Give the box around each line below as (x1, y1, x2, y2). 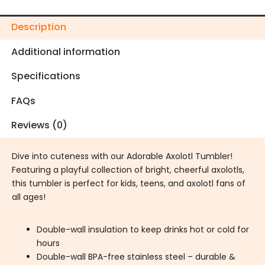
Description (11, 20, 67, 34)
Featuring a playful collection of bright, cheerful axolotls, (12, 164, 244, 176)
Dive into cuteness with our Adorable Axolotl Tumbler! (12, 150, 232, 163)
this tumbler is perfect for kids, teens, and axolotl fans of (12, 177, 245, 190)
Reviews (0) (11, 118, 68, 132)
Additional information (11, 44, 121, 59)
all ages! (12, 191, 46, 203)
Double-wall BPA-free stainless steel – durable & (37, 251, 235, 263)
